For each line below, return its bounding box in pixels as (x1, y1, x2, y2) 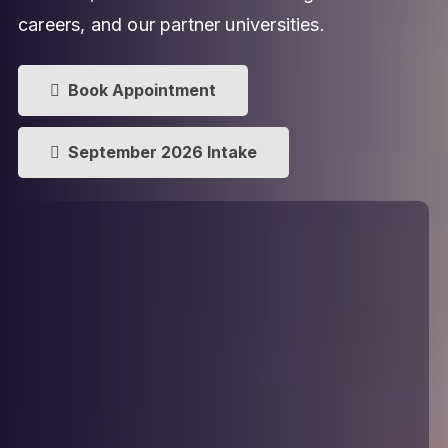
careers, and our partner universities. (18, 14, 325, 36)
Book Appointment (68, 79, 216, 100)
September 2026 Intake (68, 141, 257, 162)
